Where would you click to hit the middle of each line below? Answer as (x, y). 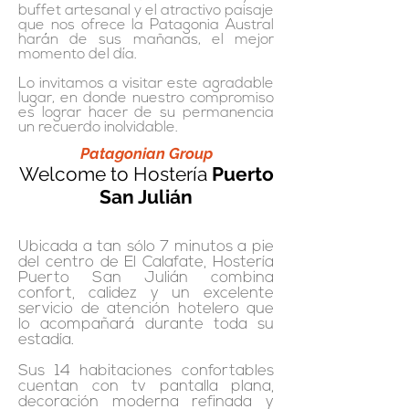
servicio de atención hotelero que (146, 309)
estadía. (46, 340)
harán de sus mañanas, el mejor (146, 40)
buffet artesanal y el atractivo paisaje (146, 11)
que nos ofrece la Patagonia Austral (146, 26)
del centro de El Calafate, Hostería (146, 262)
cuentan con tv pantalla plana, (146, 387)
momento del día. (78, 55)
